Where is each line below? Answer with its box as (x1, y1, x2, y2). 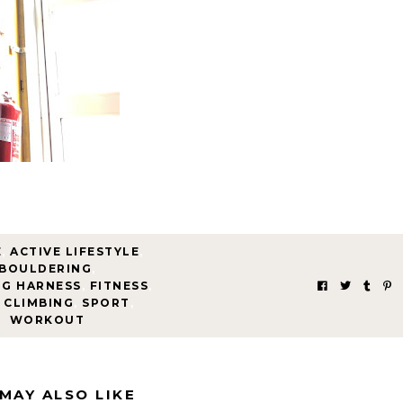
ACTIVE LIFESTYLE (10, 245, 140, 258)
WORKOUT (9, 313, 85, 327)
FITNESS (89, 279, 149, 292)
